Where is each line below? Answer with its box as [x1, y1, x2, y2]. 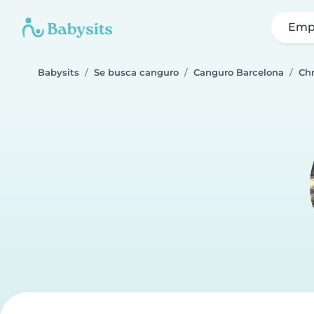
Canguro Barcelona [193, 67, 284, 78]
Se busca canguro [94, 67, 179, 78]
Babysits [38, 67, 79, 78]
